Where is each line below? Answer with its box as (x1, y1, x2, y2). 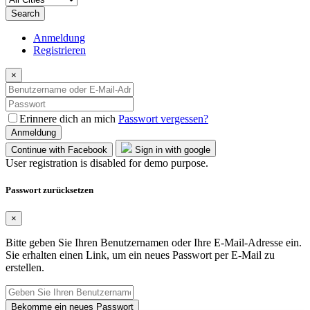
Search (11, 8, 39, 19)
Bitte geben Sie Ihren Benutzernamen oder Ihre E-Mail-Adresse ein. (6, 237, 302, 249)
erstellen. (6, 262, 44, 274)
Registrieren (33, 44, 86, 56)
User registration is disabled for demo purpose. (6, 156, 208, 169)
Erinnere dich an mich (19, 112, 118, 125)
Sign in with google (132, 144, 210, 155)
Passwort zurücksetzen (6, 185, 93, 196)
